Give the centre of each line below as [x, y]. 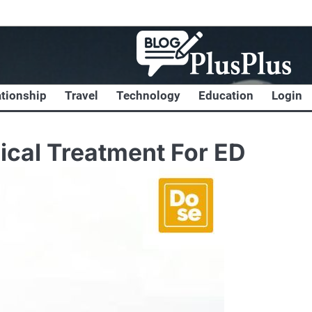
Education [226, 95]
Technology [148, 95]
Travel [81, 95]
